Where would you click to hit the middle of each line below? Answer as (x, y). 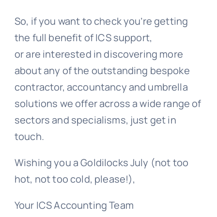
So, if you (36, 21)
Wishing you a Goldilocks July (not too (101, 162)
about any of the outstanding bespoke (102, 70)
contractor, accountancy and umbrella (101, 87)
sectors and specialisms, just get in (95, 120)
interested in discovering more (113, 54)
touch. (29, 136)
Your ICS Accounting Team (74, 205)
